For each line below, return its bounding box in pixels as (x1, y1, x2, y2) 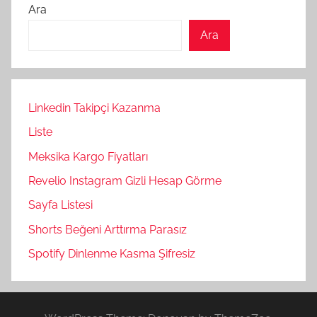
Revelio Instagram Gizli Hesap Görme (28, 174, 221, 188)
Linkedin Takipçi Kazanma (28, 100, 161, 115)
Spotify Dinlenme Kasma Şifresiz (28, 247, 195, 261)
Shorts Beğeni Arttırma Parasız (28, 222, 187, 236)
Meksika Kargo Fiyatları (28, 149, 148, 163)
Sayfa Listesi (28, 198, 93, 212)
